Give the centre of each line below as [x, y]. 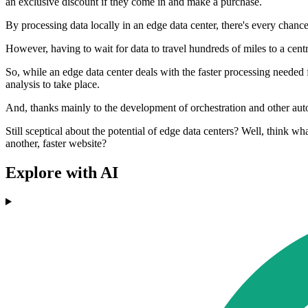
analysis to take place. [53, 84]
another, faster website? [56, 143]
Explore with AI [62, 172]
